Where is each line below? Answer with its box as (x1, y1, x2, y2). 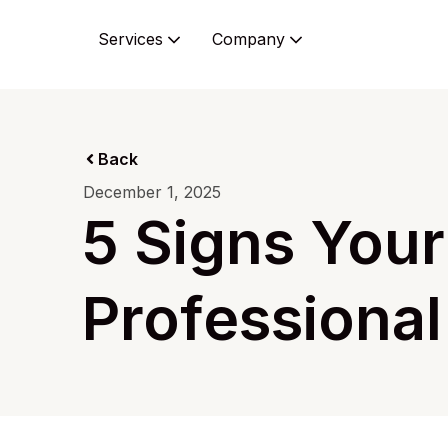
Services (98, 29, 163, 49)
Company (212, 29, 285, 49)
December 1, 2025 (83, 182, 221, 202)
